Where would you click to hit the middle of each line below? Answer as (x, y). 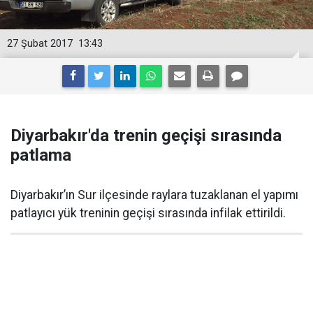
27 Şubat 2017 (40, 44)
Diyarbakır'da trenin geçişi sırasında (146, 136)
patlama (41, 155)
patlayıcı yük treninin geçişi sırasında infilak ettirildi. (148, 213)
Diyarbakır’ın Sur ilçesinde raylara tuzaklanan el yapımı (154, 195)
